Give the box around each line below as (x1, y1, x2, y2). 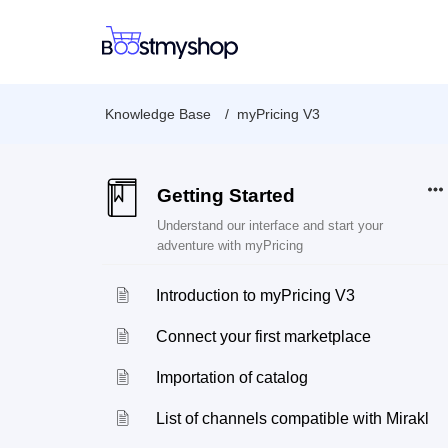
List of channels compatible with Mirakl (156, 410, 430, 427)
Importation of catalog (156, 369, 309, 386)
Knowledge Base (105, 106, 211, 122)
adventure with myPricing (157, 238, 303, 253)
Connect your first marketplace (156, 328, 372, 345)
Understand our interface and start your (157, 218, 383, 233)
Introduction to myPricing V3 (156, 287, 356, 304)
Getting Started (157, 185, 295, 206)
